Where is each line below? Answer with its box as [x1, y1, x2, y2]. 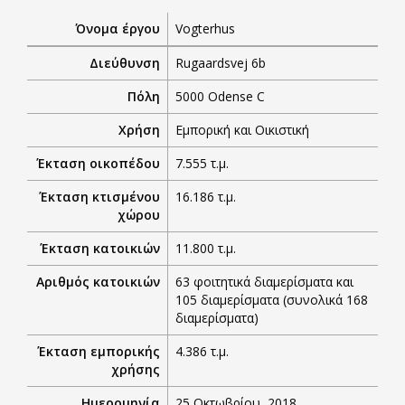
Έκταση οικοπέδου [36, 154, 160, 172]
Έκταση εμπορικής [37, 342, 160, 360]
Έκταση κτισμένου [39, 187, 160, 205]
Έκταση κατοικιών [40, 239, 160, 257]
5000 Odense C [175, 87, 265, 105]
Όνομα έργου [75, 19, 160, 37]
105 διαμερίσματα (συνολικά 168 [175, 290, 368, 308]
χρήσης [111, 360, 160, 378]
